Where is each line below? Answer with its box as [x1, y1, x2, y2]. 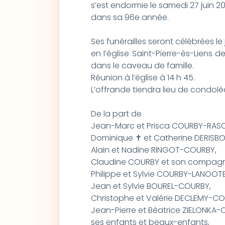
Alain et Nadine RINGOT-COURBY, [90, 144, 216, 156]
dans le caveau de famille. [90, 60, 194, 71]
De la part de [90, 108, 144, 120]
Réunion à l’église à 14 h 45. [90, 72, 195, 83]
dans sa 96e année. [90, 12, 169, 23]
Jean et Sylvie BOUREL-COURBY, [90, 180, 211, 192]
